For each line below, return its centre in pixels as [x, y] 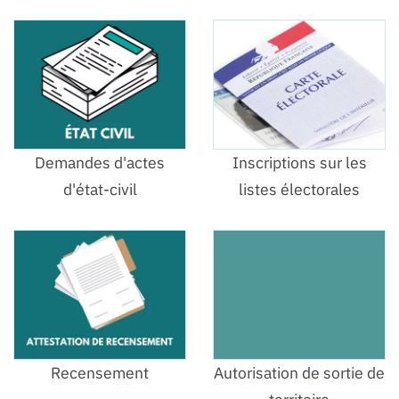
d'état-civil [100, 189]
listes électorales [299, 189]
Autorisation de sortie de [299, 373]
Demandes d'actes [100, 163]
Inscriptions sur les [299, 163]
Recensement [100, 373]
